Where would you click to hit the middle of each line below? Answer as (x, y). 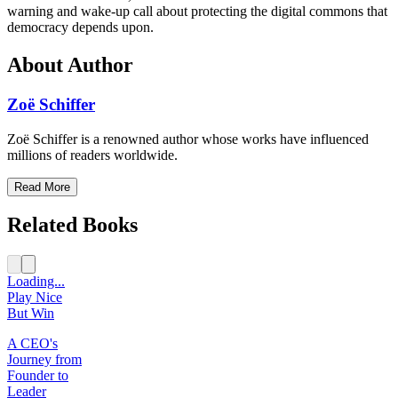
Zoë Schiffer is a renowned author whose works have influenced (188, 139)
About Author (70, 64)
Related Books (72, 225)
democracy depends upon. (80, 28)
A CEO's (32, 344)
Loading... (36, 282)
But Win (31, 314)
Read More (42, 187)
